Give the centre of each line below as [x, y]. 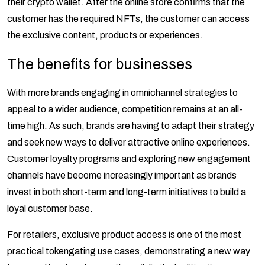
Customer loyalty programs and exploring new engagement [129, 159]
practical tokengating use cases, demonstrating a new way [129, 251]
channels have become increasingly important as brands [122, 175]
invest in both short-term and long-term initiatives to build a [127, 192]
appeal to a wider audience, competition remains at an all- [125, 109]
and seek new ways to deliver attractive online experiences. [129, 142]
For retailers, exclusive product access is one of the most [124, 234]
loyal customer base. [50, 208]
